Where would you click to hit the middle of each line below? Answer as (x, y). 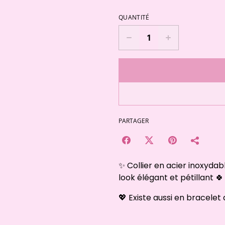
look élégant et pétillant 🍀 (171, 178)
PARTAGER (134, 121)
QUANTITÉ (134, 17)
